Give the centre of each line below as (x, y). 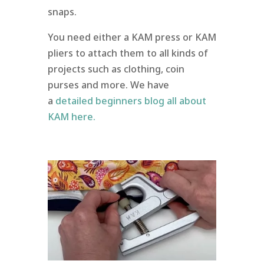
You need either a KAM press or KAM (132, 37)
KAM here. (72, 116)
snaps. (62, 11)
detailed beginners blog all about (131, 100)
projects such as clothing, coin (116, 69)
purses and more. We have (108, 85)
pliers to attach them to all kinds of (128, 53)
